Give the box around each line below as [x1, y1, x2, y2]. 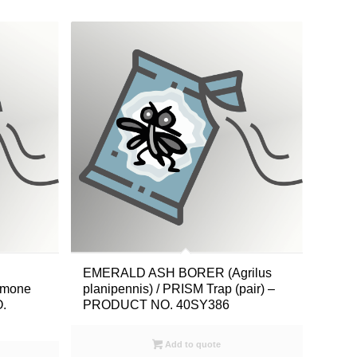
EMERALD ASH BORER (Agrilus [82, 266, 272, 280]
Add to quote [163, 339, 222, 350]
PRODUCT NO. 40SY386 [82, 298, 229, 312]
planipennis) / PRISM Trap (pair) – [82, 282, 275, 296]
